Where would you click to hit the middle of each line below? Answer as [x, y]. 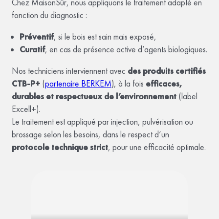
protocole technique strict [60, 147]
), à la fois [129, 83]
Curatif [32, 50]
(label [187, 96]
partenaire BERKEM [78, 83]
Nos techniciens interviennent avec [70, 71]
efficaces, [164, 83]
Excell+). [26, 109]
